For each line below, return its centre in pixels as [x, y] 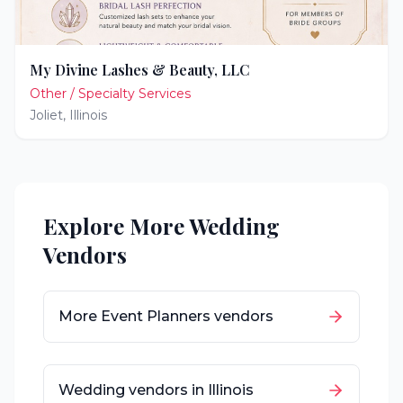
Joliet [46, 115]
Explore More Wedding [161, 226]
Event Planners [156, 316]
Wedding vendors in [133, 390]
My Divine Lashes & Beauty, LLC [140, 70]
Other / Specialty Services [110, 94]
